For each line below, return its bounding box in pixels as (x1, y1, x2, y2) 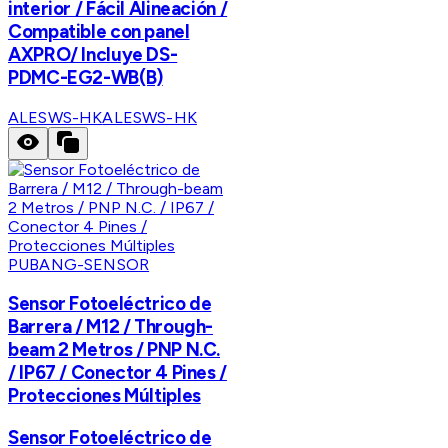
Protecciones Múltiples (8, 384, 201, 408)
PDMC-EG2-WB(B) (8, 65, 163, 89)
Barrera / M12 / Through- (8, 315, 214, 339)
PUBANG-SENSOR (8, 254, 150, 274)
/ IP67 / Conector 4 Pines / (8, 361, 227, 385)
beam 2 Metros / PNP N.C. (8, 338, 221, 362)
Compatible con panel (8, 19, 190, 43)
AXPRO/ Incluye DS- (8, 42, 178, 66)
